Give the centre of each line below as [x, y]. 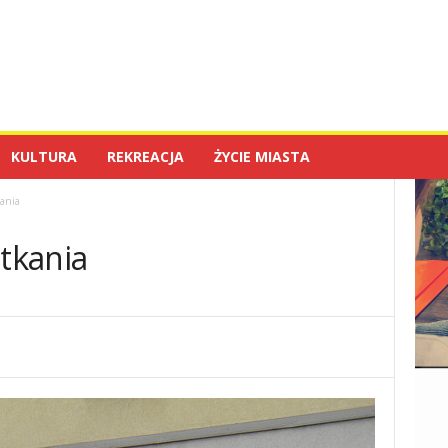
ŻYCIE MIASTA [261, 156]
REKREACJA [145, 156]
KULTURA [43, 156]
